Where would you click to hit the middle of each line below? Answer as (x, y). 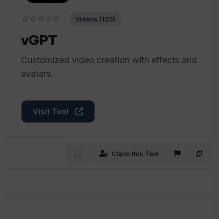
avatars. (37, 74)
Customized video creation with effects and (109, 60)
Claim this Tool (135, 153)
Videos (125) (95, 19)
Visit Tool (52, 111)
